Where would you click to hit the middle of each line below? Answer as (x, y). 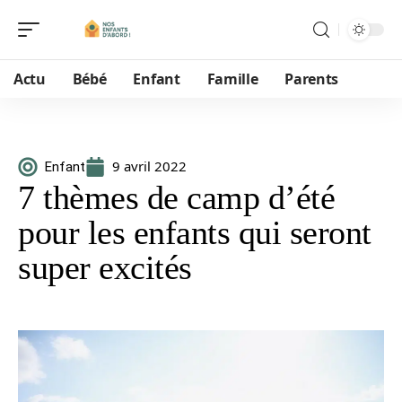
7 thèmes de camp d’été (176, 197)
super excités (105, 267)
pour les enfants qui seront (195, 232)
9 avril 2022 (149, 166)
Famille (232, 79)
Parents (312, 79)
